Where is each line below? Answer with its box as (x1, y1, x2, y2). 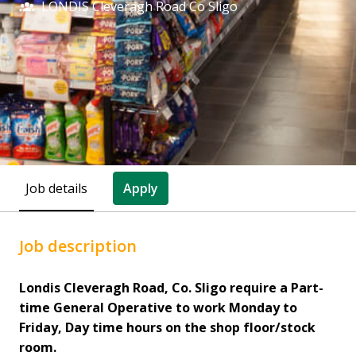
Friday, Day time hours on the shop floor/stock (19, 319, 315, 337)
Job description (19, 235, 137, 257)
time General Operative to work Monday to (19, 299, 297, 317)
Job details (25, 179, 87, 197)
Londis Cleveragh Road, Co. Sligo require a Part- (19, 279, 323, 297)
